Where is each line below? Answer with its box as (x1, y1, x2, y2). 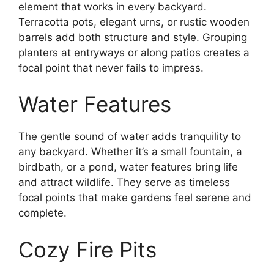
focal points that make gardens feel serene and (18, 191, 251, 204)
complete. (18, 207, 67, 219)
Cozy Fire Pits (18, 236, 157, 262)
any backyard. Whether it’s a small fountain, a (18, 146, 242, 158)
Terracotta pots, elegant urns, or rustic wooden (18, 15, 250, 28)
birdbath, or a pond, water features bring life (18, 161, 238, 173)
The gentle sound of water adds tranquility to (18, 130, 241, 143)
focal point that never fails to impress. (18, 61, 204, 74)
